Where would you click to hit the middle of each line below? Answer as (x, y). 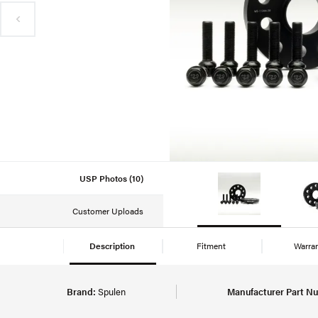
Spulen (111, 291)
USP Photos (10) (111, 178)
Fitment (212, 245)
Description (113, 245)
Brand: (81, 291)
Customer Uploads (108, 211)
